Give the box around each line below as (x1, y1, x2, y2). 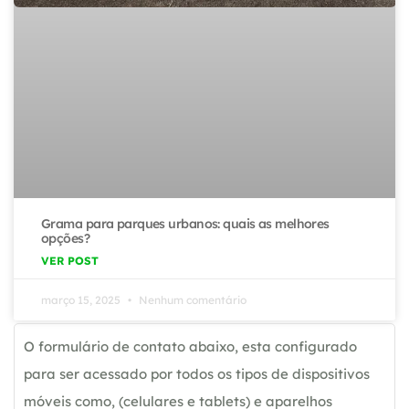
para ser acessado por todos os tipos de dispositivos (24, 365, 370, 383)
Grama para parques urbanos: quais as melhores (41, 215, 330, 233)
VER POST (41, 254, 99, 268)
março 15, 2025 (41, 293, 123, 308)
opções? (41, 230, 90, 247)
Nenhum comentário (136, 293, 246, 308)
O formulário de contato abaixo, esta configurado (24, 338, 357, 356)
